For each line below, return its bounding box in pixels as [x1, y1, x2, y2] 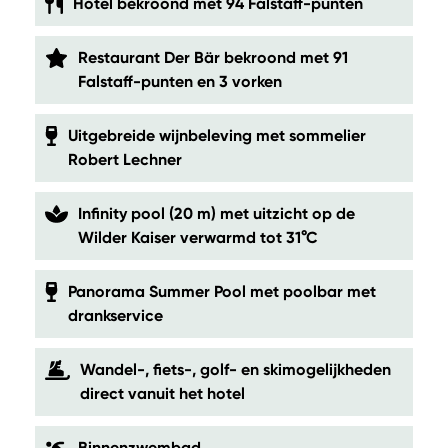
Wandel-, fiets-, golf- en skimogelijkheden [80, 359, 391, 379]
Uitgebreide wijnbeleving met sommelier [67, 125, 366, 145]
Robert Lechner [67, 149, 182, 169]
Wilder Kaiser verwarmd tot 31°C [77, 227, 318, 247]
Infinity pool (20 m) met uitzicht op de [77, 203, 355, 223]
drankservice [67, 305, 163, 325]
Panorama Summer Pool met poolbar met [67, 281, 376, 301]
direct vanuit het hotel [80, 383, 245, 403]
